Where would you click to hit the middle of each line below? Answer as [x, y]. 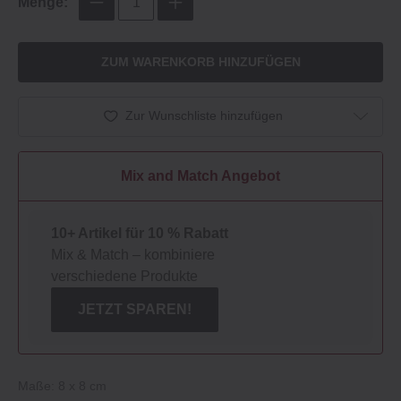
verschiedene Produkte [124, 276]
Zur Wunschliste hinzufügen [204, 116]
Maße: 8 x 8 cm [62, 385]
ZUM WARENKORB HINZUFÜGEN [200, 62]
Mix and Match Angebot [200, 175]
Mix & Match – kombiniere [133, 254]
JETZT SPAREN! [135, 309]
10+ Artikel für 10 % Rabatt [140, 233]
